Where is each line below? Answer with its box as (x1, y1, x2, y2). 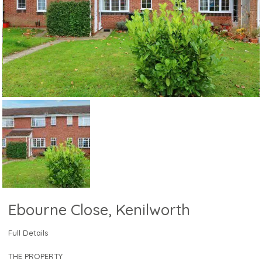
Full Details (8, 228, 49, 238)
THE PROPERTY (8, 251, 63, 261)
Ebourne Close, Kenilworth (8, 199, 191, 219)
